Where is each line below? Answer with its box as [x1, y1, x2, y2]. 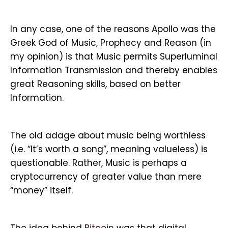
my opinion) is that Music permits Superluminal [10, 50, 217, 63]
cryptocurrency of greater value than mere [10, 170, 202, 183]
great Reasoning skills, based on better [10, 78, 181, 90]
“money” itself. [10, 184, 73, 196]
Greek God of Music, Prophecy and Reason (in [10, 37, 211, 49]
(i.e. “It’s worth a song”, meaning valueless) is [10, 143, 208, 155]
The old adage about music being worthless [10, 129, 206, 141]
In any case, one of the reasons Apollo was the [10, 23, 216, 35]
